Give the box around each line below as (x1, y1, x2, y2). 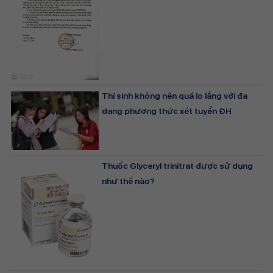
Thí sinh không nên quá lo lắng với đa (102, 91, 248, 101)
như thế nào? (102, 176, 155, 186)
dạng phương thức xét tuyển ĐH (102, 106, 232, 116)
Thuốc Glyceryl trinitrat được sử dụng (102, 161, 253, 171)
